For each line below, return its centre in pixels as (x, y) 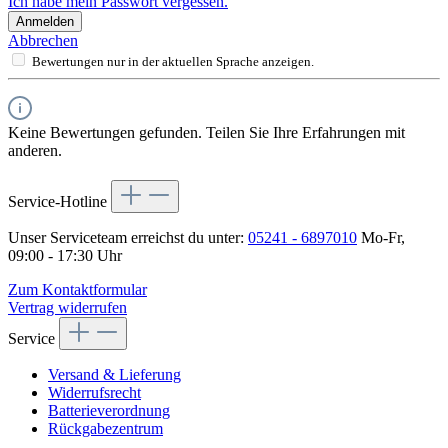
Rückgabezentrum (105, 429)
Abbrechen (43, 41)
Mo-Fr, (381, 238)
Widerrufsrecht (94, 393)
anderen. (35, 151)
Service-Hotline (59, 202)
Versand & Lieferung (114, 375)
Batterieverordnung (109, 411)
